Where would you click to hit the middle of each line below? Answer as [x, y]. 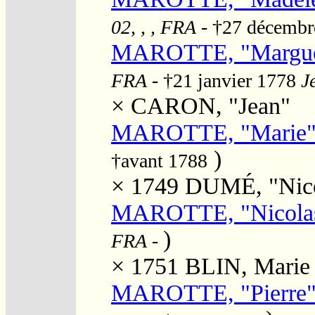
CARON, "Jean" [211, 105]
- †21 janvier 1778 [224, 80]
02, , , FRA [154, 27]
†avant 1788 [159, 160]
